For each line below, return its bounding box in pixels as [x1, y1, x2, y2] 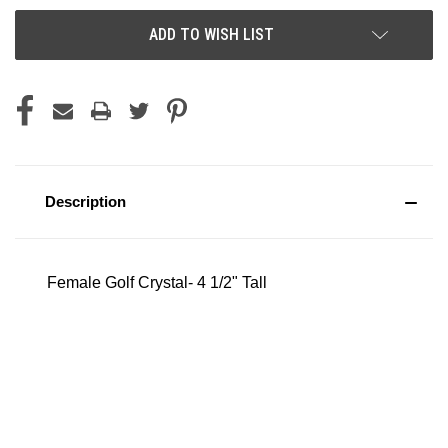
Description [45, 192, 126, 210]
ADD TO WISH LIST [148, 24, 274, 44]
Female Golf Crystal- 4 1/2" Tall [47, 273, 267, 291]
